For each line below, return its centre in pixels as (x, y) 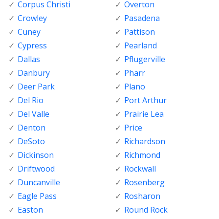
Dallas (29, 59)
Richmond (142, 155)
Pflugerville (144, 59)
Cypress (32, 46)
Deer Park (36, 87)
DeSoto (31, 142)
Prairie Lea (144, 114)
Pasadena (142, 18)
